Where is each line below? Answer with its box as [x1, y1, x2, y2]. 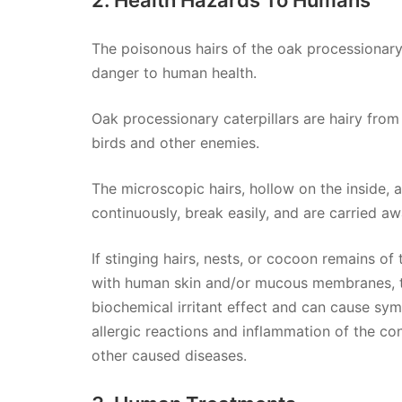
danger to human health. [92, 63, 257, 82]
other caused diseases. [92, 345, 247, 364]
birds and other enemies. [92, 133, 259, 152]
